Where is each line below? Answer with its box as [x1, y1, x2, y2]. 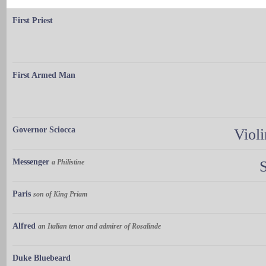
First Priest [12, 16, 53, 26]
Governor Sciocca [12, 125, 75, 135]
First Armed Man [12, 71, 75, 80]
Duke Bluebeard [12, 254, 71, 263]
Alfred [12, 221, 36, 231]
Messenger [12, 157, 49, 167]
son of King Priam [33, 190, 87, 199]
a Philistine [52, 158, 84, 167]
